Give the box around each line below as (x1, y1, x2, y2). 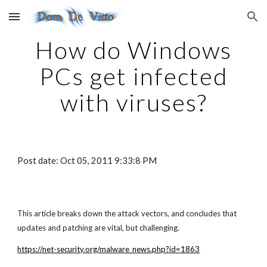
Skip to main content (10, 17, 94, 27)
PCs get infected (39, 62, 228, 91)
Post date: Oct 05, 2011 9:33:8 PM (17, 156, 159, 166)
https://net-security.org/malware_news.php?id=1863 (17, 244, 200, 254)
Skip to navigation (183, 17, 257, 27)
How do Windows (35, 36, 232, 64)
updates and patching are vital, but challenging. (17, 223, 180, 232)
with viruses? (60, 88, 207, 117)
